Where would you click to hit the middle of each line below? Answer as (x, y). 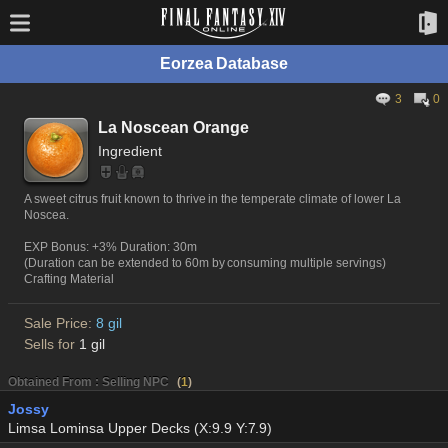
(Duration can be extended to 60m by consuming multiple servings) (205, 263)
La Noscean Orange (173, 127)
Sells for (51, 344)
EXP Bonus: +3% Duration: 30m (110, 247)
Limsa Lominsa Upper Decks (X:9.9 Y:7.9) (140, 428)
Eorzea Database (224, 63)
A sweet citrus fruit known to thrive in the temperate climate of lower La (212, 199)
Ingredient (130, 151)
